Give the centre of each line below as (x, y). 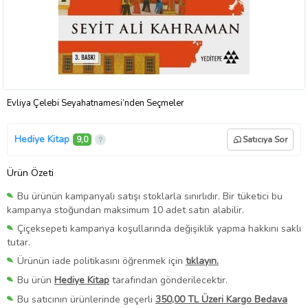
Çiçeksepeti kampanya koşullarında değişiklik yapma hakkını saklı (159, 228)
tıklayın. (202, 261)
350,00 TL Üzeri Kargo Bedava (221, 300)
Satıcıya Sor (265, 139)
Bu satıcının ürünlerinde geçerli (86, 300)
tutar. (19, 242)
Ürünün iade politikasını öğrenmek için (101, 261)
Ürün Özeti (30, 173)
